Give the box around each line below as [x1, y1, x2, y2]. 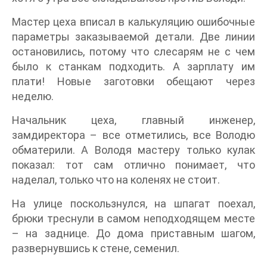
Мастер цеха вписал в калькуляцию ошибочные [12, 15, 255, 28]
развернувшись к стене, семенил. [12, 242, 179, 254]
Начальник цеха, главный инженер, [12, 114, 255, 126]
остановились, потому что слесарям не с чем [12, 45, 255, 58]
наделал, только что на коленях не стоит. [12, 173, 220, 186]
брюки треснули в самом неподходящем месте [12, 212, 255, 225]
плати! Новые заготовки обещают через [12, 75, 255, 88]
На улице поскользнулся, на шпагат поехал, [12, 197, 255, 210]
